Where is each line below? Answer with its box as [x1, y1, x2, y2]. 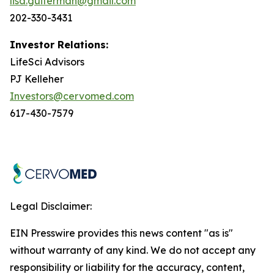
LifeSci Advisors [10, 55, 84, 68]
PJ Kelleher [10, 72, 64, 85]
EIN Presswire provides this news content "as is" [10, 226, 233, 239]
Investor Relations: [10, 38, 108, 51]
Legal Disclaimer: [10, 199, 92, 212]
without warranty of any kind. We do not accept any [10, 243, 256, 256]
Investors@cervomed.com [10, 89, 134, 102]
